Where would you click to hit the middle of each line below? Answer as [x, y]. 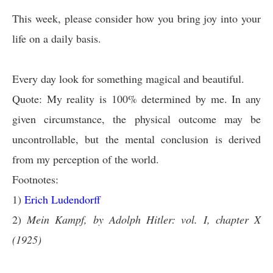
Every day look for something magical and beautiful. [128, 79]
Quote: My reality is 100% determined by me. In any [136, 99]
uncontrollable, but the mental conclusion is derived [136, 139]
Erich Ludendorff [62, 199]
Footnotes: [35, 179]
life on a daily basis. [57, 38]
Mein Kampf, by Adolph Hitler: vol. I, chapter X [144, 219]
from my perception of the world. [86, 159]
